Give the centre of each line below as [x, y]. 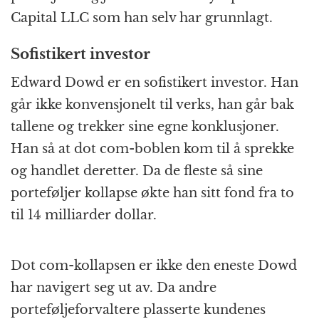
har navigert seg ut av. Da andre [114, 288]
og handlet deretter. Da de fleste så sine [137, 171]
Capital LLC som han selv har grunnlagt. [142, 18]
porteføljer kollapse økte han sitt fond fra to [152, 193]
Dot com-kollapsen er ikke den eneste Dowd [154, 266]
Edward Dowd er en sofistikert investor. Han [155, 83]
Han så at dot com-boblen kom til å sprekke [152, 149]
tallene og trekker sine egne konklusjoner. [145, 127]
